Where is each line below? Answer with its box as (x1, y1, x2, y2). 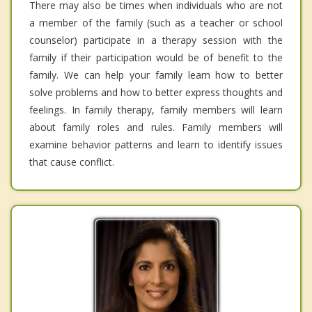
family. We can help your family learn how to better (29, 68, 283, 81)
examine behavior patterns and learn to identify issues (29, 137, 283, 151)
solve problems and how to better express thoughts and (29, 85, 283, 99)
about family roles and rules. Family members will (29, 120, 283, 134)
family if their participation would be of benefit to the (29, 50, 283, 64)
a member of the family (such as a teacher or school (29, 15, 283, 29)
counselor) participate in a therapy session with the (29, 33, 283, 47)
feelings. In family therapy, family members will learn (29, 102, 283, 116)
